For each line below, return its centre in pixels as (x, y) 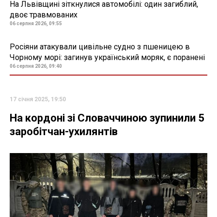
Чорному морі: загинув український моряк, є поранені (107, 58)
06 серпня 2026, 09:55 (36, 24)
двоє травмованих (44, 15)
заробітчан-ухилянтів (64, 132)
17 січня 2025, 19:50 (38, 100)
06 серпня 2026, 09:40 (36, 66)
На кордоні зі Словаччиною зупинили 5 (107, 118)
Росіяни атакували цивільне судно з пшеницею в (100, 47)
